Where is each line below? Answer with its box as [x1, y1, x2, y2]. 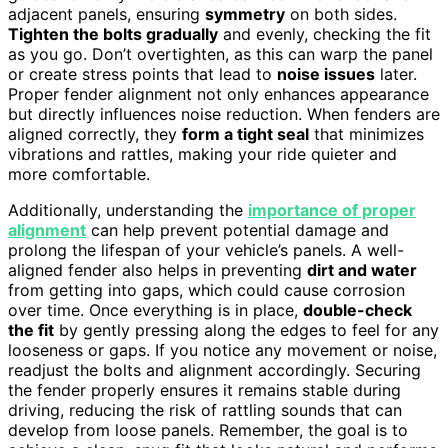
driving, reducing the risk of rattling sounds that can [8, 399, 402, 420]
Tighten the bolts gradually [8, 23, 218, 44]
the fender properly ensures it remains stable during [8, 379, 401, 400]
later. [375, 63, 417, 84]
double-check [303, 299, 412, 320]
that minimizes [309, 123, 424, 144]
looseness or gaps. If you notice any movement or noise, [8, 339, 437, 360]
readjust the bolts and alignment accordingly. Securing [8, 359, 421, 380]
